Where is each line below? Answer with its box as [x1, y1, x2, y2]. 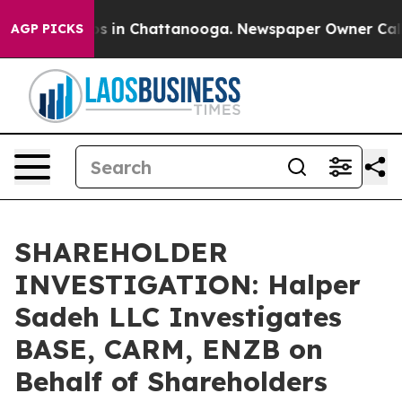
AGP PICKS [11, 21, 83, 37]
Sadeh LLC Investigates [14, 300, 342, 334]
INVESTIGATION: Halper [14, 267, 361, 301]
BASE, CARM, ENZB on [14, 332, 323, 366]
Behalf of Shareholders [14, 364, 328, 398]
